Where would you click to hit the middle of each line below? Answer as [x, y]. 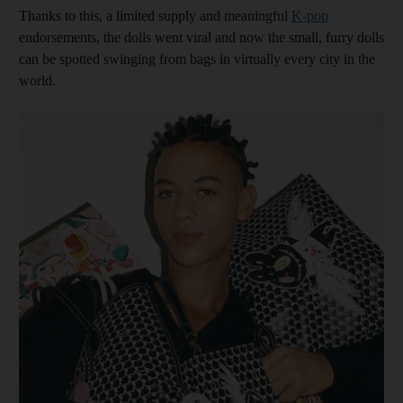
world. [37, 80]
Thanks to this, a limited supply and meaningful [155, 15]
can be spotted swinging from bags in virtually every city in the [197, 58]
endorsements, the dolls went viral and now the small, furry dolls [201, 37]
